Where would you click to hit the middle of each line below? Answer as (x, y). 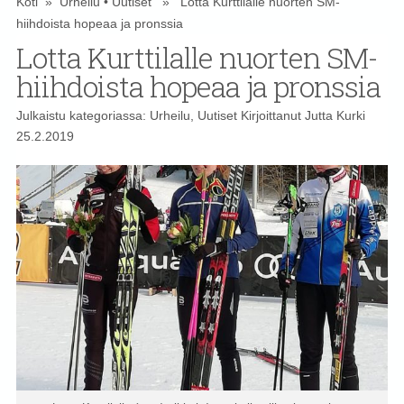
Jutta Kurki (335, 116)
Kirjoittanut (271, 116)
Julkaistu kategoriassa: (83, 116)
